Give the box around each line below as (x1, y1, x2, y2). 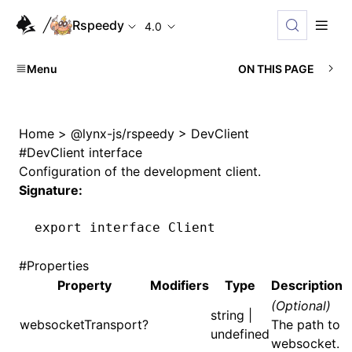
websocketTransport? (20, 317, 148, 332)
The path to (271, 317, 340, 332)
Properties (27, 258, 89, 273)
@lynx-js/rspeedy (71, 126, 174, 141)
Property (57, 277, 112, 293)
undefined (211, 326, 269, 342)
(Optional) (271, 298, 331, 313)
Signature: (19, 182, 82, 198)
